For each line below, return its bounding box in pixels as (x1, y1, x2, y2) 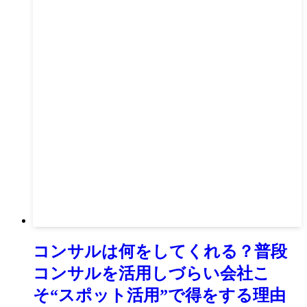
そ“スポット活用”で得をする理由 (33, 286, 286, 304)
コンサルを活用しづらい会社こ (33, 264, 270, 282)
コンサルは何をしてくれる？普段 (33, 242, 287, 260)
